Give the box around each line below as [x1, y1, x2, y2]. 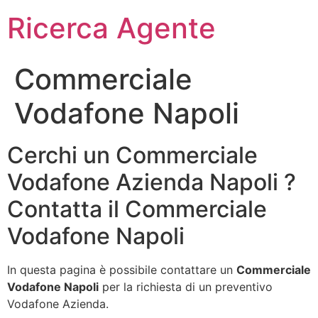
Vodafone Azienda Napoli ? [7, 168, 296, 196]
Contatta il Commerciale [7, 195, 267, 223]
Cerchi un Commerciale [7, 141, 258, 169]
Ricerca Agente [7, 11, 216, 45]
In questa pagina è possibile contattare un [7, 263, 236, 277]
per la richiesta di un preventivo [99, 280, 273, 294]
